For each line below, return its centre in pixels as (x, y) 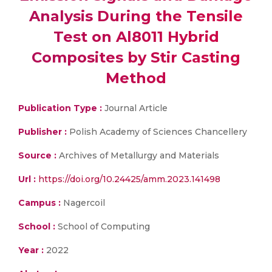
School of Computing (103, 226)
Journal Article (135, 108)
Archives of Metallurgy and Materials (138, 155)
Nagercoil (83, 203)
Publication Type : (60, 108)
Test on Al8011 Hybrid (136, 37)
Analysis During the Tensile (136, 16)
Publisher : (44, 132)
